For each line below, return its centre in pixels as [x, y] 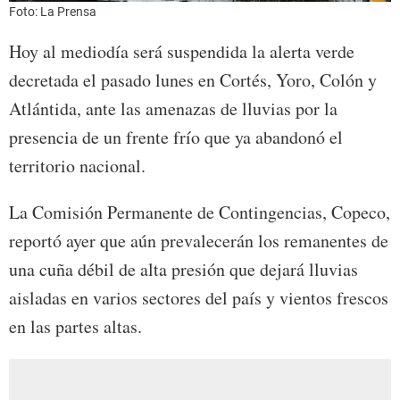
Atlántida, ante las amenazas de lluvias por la [173, 109]
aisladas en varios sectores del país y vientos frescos [199, 298]
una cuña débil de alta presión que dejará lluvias [183, 270]
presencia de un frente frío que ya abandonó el [176, 137]
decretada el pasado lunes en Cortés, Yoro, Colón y [193, 80]
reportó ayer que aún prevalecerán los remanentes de [199, 241]
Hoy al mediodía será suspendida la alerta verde [182, 52]
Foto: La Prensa [53, 12]
